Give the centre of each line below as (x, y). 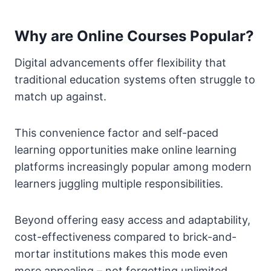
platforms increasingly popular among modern (133, 167)
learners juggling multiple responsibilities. (119, 184)
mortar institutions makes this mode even (121, 254)
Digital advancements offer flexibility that (120, 63)
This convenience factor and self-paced (116, 133)
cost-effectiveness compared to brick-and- (126, 237)
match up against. (60, 97)
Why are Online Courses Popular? (134, 36)
